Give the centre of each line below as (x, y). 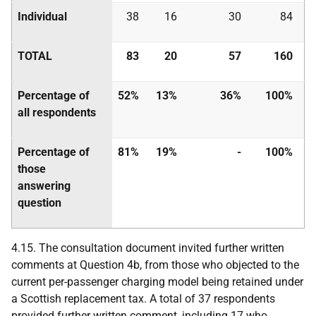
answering (44, 186)
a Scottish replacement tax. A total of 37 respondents (143, 299)
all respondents (57, 113)
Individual (42, 17)
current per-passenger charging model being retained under (157, 282)
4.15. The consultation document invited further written (148, 248)
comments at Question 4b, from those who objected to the (155, 265)
